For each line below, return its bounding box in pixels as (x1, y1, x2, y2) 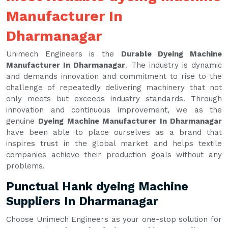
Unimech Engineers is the (6, 49, 121, 59)
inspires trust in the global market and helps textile (6, 139, 222, 149)
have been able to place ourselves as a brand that (6, 128, 222, 137)
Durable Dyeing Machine (121, 49, 222, 59)
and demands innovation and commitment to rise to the (6, 72, 222, 81)
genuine (6, 117, 39, 126)
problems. (6, 161, 45, 171)
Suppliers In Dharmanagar (6, 194, 158, 209)
